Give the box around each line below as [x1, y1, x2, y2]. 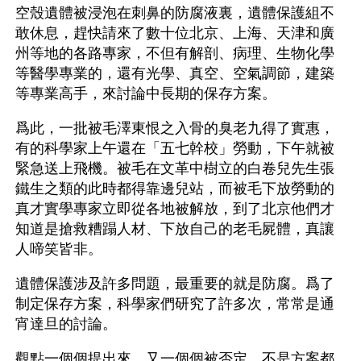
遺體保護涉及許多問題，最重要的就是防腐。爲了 [15, 276, 334, 292]
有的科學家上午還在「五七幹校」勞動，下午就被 [15, 140, 334, 156]
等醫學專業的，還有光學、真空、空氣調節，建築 [15, 65, 334, 81]
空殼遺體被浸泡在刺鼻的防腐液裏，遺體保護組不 [15, 5, 334, 21]
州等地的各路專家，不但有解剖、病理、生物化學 [15, 45, 334, 61]
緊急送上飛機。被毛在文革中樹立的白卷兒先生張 [15, 160, 334, 176]
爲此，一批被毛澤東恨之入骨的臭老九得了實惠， [15, 120, 334, 136]
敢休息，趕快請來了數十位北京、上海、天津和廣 [15, 25, 334, 41]
